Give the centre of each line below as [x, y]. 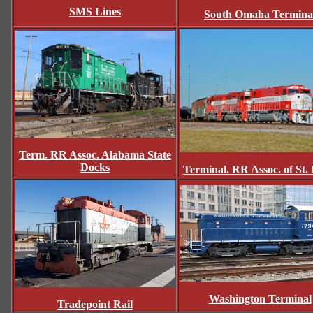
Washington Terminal [260, 298]
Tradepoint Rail [95, 305]
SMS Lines [95, 11]
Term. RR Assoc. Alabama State [95, 155]
